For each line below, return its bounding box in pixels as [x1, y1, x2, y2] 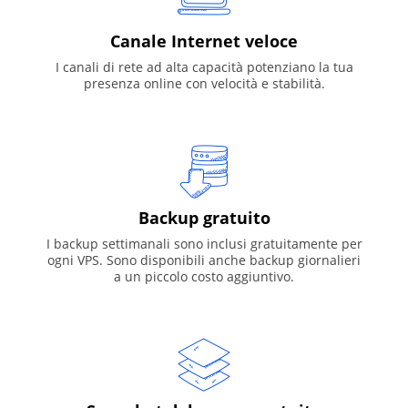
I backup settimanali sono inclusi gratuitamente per [46, 234, 362, 252]
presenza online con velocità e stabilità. [83, 74, 325, 92]
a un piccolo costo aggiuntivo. [114, 267, 294, 285]
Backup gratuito [138, 206, 270, 229]
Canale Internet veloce [110, 29, 298, 52]
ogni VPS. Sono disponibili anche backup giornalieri [47, 250, 361, 269]
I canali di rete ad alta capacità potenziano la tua [55, 57, 353, 76]
